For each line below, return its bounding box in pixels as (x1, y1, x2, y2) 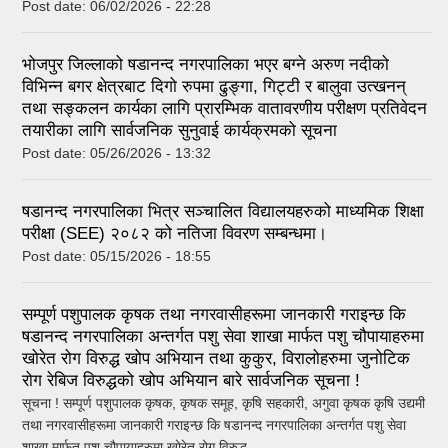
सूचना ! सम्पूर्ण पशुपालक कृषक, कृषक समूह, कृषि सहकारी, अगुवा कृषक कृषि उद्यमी (22, 394, 425, 411)
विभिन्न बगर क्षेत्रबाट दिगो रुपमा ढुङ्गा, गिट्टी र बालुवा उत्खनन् (22, 76, 406, 96)
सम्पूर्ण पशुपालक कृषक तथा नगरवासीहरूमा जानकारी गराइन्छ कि (22, 304, 406, 324)
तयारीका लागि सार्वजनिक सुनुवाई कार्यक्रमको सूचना (22, 120, 337, 140)
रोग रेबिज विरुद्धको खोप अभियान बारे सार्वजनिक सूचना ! (22, 370, 360, 390)
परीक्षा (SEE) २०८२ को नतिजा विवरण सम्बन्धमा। (22, 223, 327, 243)
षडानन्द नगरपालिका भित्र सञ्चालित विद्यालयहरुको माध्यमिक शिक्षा (22, 201, 424, 221)
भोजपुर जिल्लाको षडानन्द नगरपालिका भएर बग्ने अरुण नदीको (22, 54, 389, 74)
